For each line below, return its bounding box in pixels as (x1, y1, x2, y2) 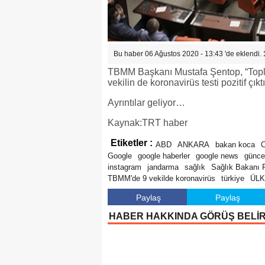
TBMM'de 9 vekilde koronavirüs (108, 174, 215, 183)
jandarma (147, 163, 179, 172)
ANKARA (177, 140, 209, 149)
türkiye (221, 174, 244, 183)
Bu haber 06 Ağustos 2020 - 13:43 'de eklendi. (114, 50, 263, 58)
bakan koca (215, 140, 255, 149)
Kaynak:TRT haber (108, 118, 188, 128)
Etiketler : (111, 138, 153, 148)
